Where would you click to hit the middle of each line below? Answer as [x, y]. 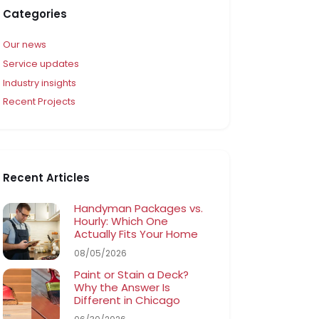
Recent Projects [40, 102]
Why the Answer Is [122, 287]
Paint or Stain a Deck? [132, 274]
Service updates [41, 63]
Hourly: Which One [121, 221]
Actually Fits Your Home [136, 234]
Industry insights [40, 83]
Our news [25, 45]
